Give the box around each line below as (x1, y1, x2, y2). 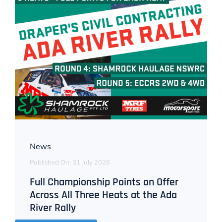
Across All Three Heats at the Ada (29, 188, 177, 203)
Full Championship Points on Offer (29, 175, 178, 190)
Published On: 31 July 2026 (29, 158, 110, 166)
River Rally (29, 201, 76, 216)
